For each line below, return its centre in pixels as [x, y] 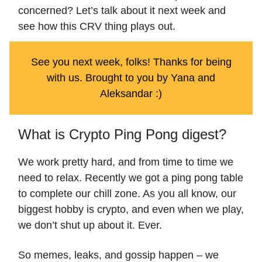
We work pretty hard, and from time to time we [126, 162]
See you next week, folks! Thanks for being [131, 62]
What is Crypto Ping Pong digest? [122, 135]
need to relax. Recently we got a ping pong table [131, 178]
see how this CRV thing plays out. [97, 27]
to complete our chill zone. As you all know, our [127, 194]
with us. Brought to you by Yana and [131, 78]
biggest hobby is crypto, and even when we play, [131, 210]
